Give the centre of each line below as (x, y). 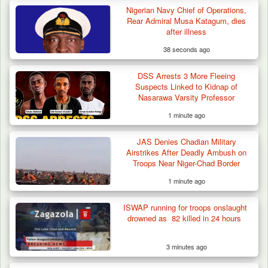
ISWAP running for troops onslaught (187, 208)
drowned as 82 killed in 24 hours (186, 218)
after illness (187, 32)
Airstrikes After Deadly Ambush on (187, 153)
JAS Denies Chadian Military (186, 142)
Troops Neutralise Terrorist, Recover (114, 202)
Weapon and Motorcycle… (85, 214)
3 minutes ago (186, 247)
